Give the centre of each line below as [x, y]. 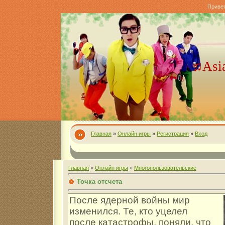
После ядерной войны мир [130, 200]
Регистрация [173, 134]
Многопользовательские [165, 168]
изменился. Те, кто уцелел [128, 211]
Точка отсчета [99, 181]
